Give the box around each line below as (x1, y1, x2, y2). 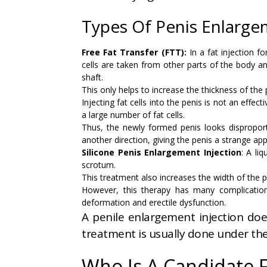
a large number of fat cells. (82, 109, 185, 121)
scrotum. (82, 159, 116, 171)
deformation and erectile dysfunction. (82, 197, 226, 209)
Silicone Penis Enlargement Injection (82, 147, 241, 159)
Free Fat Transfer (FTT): (82, 46, 190, 58)
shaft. (82, 72, 103, 83)
